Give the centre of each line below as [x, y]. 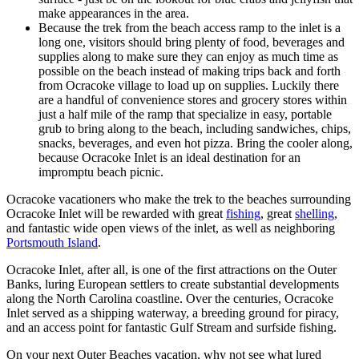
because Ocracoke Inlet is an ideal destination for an [169, 158]
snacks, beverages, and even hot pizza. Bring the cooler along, [196, 143]
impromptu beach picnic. [101, 172]
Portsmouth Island [52, 243]
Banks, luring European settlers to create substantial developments [173, 284]
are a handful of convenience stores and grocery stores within [193, 100]
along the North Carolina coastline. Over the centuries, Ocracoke [170, 299]
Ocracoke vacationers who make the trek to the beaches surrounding [179, 200]
